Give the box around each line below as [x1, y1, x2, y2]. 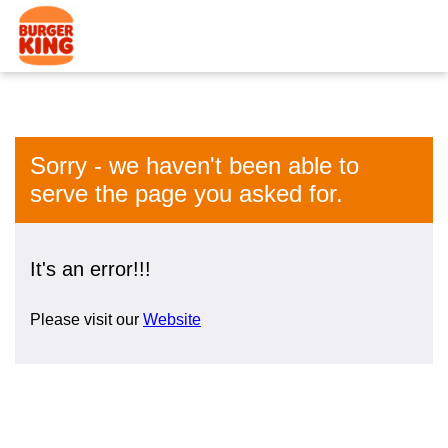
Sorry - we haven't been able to [30, 152, 359, 179]
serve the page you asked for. [30, 180, 343, 207]
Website [143, 311, 201, 328]
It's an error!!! [30, 258, 151, 280]
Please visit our [30, 311, 143, 328]
